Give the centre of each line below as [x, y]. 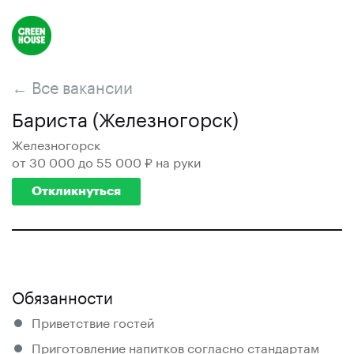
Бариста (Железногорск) [125, 117]
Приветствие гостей [93, 321]
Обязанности [62, 296]
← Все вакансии [72, 85]
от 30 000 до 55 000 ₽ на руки [106, 161]
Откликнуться [76, 191]
